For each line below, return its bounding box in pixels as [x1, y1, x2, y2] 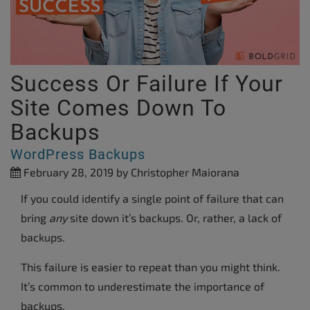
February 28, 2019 [21, 165, 113, 179]
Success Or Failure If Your [10, 70, 283, 97]
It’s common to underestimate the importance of [21, 279, 264, 293]
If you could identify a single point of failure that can [21, 191, 284, 205]
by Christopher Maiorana [113, 165, 239, 179]
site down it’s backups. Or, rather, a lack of [67, 210, 282, 224]
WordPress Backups [10, 145, 145, 163]
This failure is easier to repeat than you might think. [21, 259, 280, 273]
